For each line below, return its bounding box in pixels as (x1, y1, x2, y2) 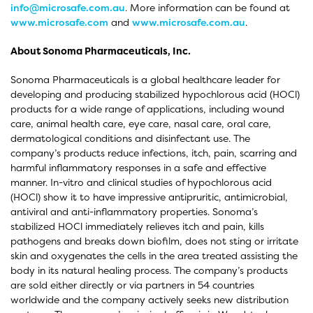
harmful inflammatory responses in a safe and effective (10, 161, 266, 174)
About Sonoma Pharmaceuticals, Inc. (10, 44, 191, 57)
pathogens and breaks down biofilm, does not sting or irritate (10, 234, 298, 247)
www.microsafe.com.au (132, 15, 245, 29)
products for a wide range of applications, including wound (10, 102, 284, 115)
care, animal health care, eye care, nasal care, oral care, (10, 117, 271, 130)
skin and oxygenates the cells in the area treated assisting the (10, 249, 298, 262)
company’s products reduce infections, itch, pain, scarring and (10, 146, 297, 159)
